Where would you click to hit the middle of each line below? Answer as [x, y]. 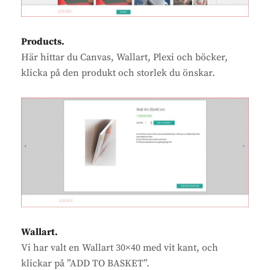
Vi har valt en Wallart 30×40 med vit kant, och [120, 247]
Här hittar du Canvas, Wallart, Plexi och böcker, [124, 57]
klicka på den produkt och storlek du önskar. [118, 73]
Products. [43, 41]
